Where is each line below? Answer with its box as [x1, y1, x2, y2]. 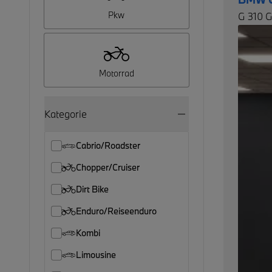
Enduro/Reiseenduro [76, 205, 157, 217]
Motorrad [98, 67, 134, 79]
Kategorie [44, 107, 87, 120]
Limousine [76, 249, 116, 260]
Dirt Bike [76, 183, 109, 195]
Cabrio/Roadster [76, 140, 140, 151]
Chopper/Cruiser [76, 161, 140, 173]
